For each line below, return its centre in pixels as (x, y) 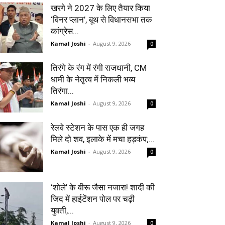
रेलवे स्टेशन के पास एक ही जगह (97, 128)
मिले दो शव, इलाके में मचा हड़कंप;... (103, 139)
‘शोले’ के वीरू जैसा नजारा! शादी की (103, 187)
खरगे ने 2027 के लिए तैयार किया (100, 8)
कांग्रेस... (65, 31)
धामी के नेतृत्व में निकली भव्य (93, 79)
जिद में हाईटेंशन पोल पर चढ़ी (93, 199)
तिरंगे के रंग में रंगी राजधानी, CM (99, 68)
